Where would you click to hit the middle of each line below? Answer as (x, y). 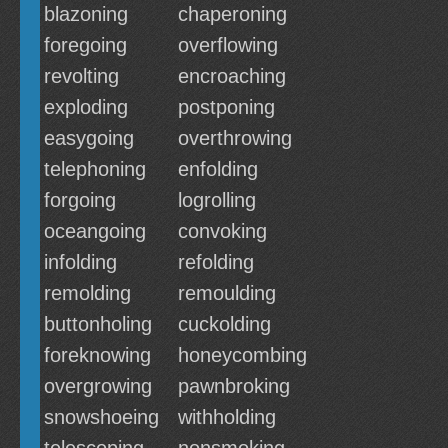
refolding (216, 262)
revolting (81, 76)
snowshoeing (101, 417)
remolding (87, 293)
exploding (86, 107)
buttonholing (98, 324)
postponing (226, 107)
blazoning (86, 14)
